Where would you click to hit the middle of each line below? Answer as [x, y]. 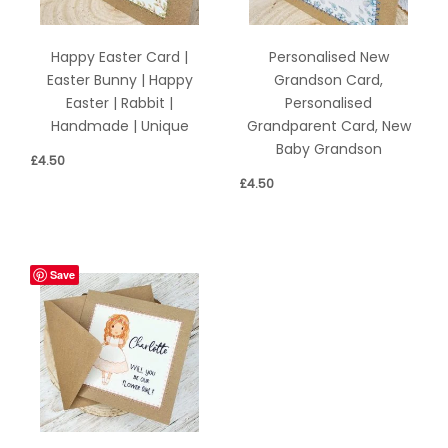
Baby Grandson [328, 149]
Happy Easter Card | [119, 57]
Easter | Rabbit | [119, 103]
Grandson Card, [328, 80]
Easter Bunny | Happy [119, 80]
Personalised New [328, 57]
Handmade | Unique [119, 126]
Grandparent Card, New [328, 126]
